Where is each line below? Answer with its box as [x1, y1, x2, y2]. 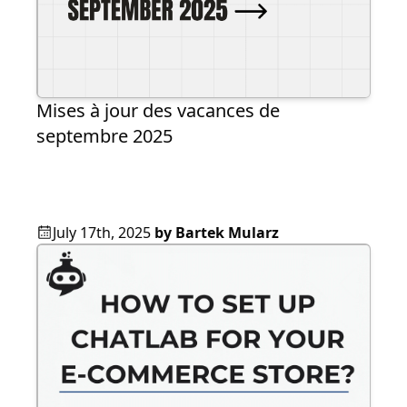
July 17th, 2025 [53, 223, 151, 243]
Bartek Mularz [175, 223, 279, 243]
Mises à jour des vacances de [36, 98, 280, 124]
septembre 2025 [36, 124, 173, 149]
